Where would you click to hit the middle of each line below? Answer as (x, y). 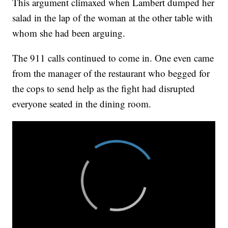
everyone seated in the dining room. (82, 103)
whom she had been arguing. (69, 33)
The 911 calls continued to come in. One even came (113, 58)
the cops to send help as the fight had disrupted (104, 88)
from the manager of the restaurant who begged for (111, 73)
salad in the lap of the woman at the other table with (113, 17)
